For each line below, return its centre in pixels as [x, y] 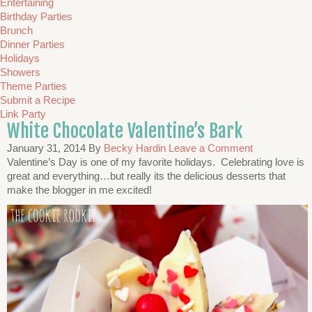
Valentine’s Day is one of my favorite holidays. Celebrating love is [156, 162]
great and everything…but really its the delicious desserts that [146, 176]
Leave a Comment [211, 148]
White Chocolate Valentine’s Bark [125, 131]
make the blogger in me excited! [79, 190]
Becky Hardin [135, 148]
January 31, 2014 [46, 148]
